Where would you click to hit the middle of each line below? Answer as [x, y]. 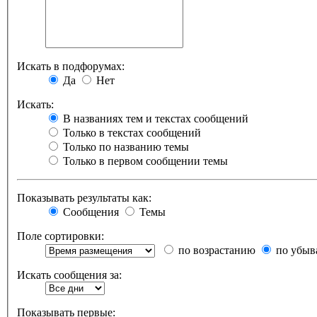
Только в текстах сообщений [131, 133]
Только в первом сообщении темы [144, 161]
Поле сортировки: [60, 236]
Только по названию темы [125, 147]
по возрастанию [215, 250]
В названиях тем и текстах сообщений [154, 119]
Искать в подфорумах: [71, 67]
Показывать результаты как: [84, 198]
